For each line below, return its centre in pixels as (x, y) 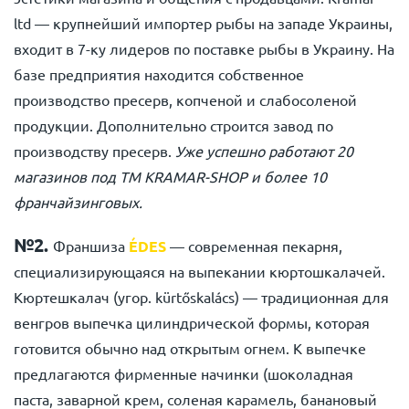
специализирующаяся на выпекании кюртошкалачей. (199, 271)
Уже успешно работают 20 (264, 151)
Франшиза (91, 246)
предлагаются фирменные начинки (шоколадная (184, 373)
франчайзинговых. (78, 202)
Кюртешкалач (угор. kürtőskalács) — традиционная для (201, 297)
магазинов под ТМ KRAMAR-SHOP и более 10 (170, 176)
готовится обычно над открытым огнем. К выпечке (190, 348)
